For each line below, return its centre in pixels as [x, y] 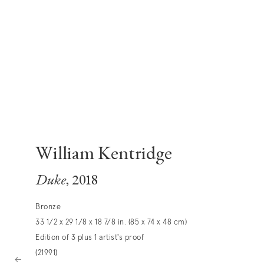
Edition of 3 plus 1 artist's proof [90, 238]
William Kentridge [104, 155]
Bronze [48, 207]
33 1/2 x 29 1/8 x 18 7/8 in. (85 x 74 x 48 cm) [111, 223]
